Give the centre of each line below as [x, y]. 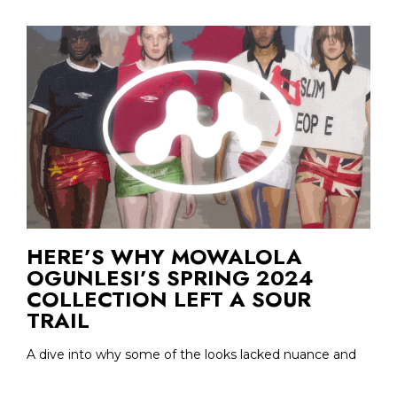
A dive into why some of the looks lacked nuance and [191, 354]
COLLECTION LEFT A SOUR [169, 299]
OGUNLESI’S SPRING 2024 [170, 277]
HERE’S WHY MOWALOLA [164, 256]
